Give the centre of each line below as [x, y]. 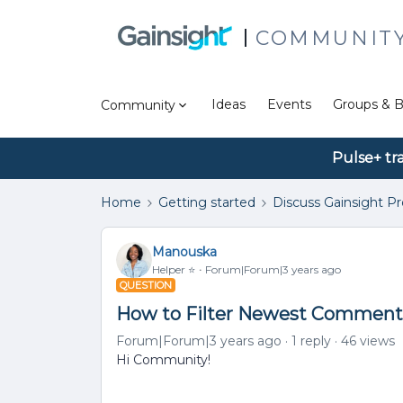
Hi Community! [165, 360]
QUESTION [146, 285]
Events [289, 104]
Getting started [207, 202]
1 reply [311, 341]
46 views [368, 341]
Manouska [184, 251]
